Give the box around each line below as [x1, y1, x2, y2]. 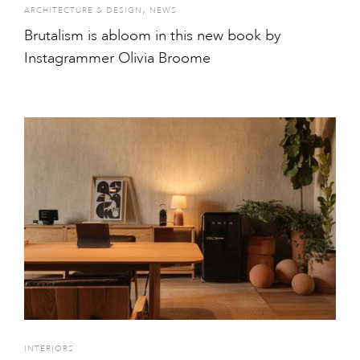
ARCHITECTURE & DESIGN [24, 6, 142, 17]
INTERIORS [24, 343, 74, 354]
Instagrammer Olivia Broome [24, 49, 211, 67]
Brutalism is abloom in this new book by [24, 27, 280, 45]
